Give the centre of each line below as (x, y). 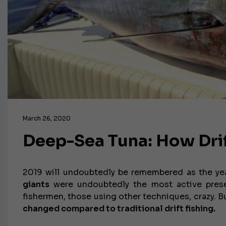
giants (36, 184)
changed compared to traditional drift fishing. (119, 209)
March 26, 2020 (47, 118)
